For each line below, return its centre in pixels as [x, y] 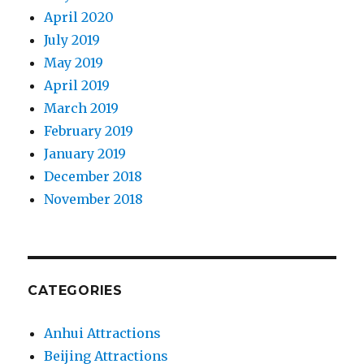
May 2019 [74, 62]
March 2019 [82, 108]
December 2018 [93, 176]
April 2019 [77, 85]
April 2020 [79, 17]
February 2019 [89, 130]
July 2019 [72, 39]
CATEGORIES [75, 290]
